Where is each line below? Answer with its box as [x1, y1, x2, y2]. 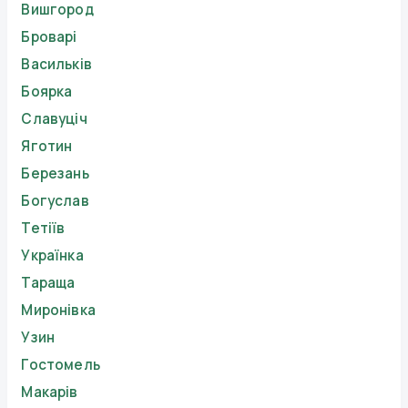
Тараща [21, 273, 76, 293]
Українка [21, 246, 84, 266]
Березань [21, 164, 89, 184]
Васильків [21, 55, 92, 75]
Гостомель [21, 355, 100, 375]
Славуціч [21, 109, 87, 129]
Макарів [21, 382, 78, 403]
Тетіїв [21, 219, 66, 239]
